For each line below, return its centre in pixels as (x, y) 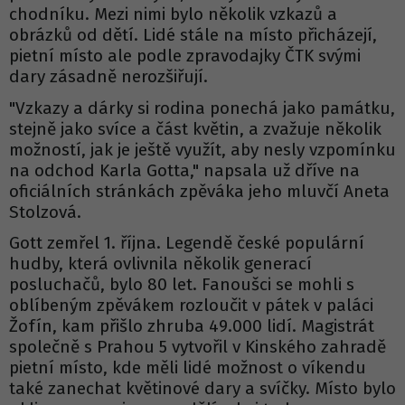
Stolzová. (45, 212)
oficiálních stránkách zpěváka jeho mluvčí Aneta (199, 191)
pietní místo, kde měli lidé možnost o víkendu (188, 368)
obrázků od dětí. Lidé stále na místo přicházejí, (193, 35)
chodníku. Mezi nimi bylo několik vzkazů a (173, 14)
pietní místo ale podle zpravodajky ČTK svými (185, 56)
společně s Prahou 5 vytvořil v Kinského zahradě (198, 347)
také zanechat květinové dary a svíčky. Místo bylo (202, 389)
